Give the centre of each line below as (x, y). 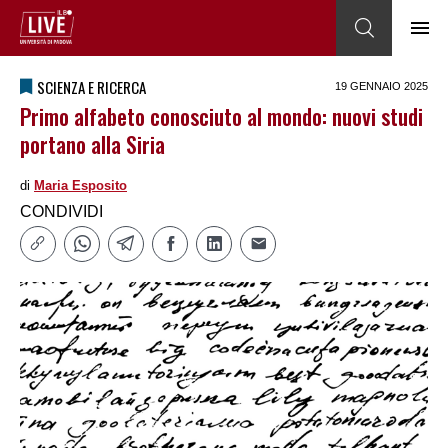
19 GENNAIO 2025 (381, 86)
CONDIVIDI (61, 211)
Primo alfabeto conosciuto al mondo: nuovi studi (221, 116)
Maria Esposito (80, 185)
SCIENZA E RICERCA (91, 87)
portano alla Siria (92, 144)
